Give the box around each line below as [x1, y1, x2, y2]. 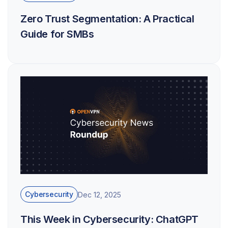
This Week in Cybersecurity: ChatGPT [20, 213, 199, 226]
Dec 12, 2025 [78, 190, 122, 199]
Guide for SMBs [20, 28, 94, 41]
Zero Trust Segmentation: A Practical [20, 13, 194, 25]
